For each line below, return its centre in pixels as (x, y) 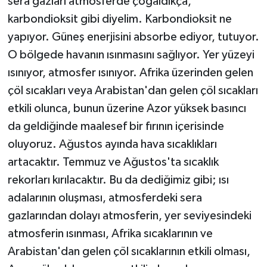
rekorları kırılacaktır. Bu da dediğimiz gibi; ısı (118, 180)
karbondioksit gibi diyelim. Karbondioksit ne (119, 19)
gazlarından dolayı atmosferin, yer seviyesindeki (129, 215)
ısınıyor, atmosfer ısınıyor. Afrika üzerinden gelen (130, 72)
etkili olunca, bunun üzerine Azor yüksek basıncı (127, 108)
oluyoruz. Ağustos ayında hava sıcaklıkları (112, 144)
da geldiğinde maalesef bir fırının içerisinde (116, 126)
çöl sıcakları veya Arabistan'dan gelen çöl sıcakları (133, 90)
